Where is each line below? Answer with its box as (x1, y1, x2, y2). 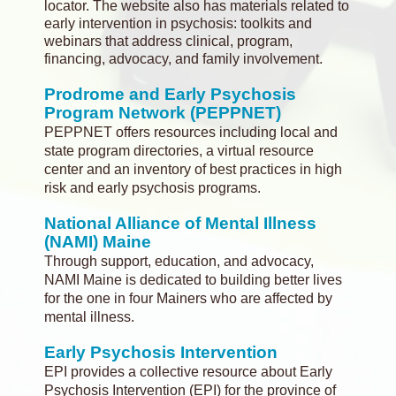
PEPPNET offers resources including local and (44, 125, 338, 140)
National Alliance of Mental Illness (44, 214, 316, 232)
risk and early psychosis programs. (44, 180, 261, 195)
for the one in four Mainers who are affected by (44, 291, 332, 306)
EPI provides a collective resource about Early (44, 364, 332, 379)
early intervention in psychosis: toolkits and (44, 16, 312, 31)
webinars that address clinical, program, (44, 34, 293, 49)
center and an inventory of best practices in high (44, 162, 342, 177)
